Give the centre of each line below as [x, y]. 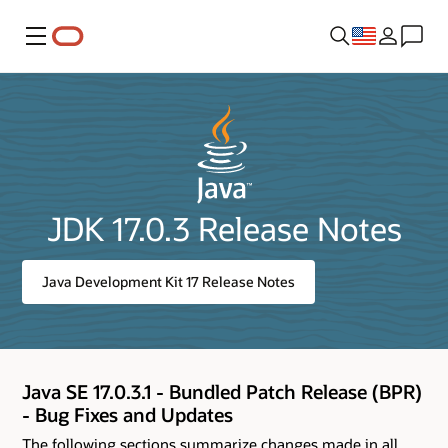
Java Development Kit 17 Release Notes [168, 282]
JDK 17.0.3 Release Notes [224, 228]
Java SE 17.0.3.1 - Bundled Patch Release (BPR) [222, 391]
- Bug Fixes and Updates [127, 414]
